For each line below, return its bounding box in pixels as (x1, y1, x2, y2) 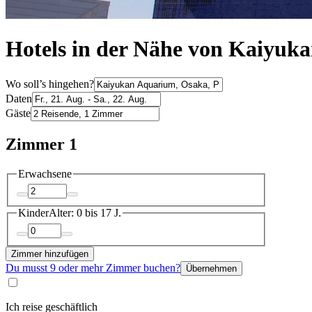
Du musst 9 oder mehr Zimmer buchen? (6, 261, 180, 274)
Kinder (18, 207, 49, 219)
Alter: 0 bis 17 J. (49, 207, 121, 219)
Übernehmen (186, 263, 237, 274)
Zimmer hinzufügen (11, 248, 88, 259)
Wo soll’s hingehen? (6, 77, 94, 90)
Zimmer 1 (6, 134, 77, 153)
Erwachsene (18, 167, 72, 180)
